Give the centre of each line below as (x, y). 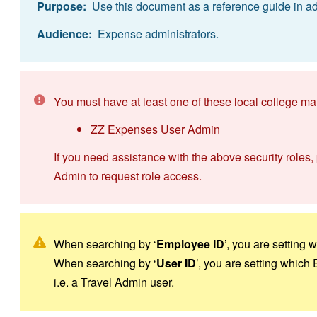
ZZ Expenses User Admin (155, 129)
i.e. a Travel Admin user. (114, 282)
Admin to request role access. (127, 175)
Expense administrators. (155, 33)
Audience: (64, 33)
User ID (176, 263)
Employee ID (190, 243)
